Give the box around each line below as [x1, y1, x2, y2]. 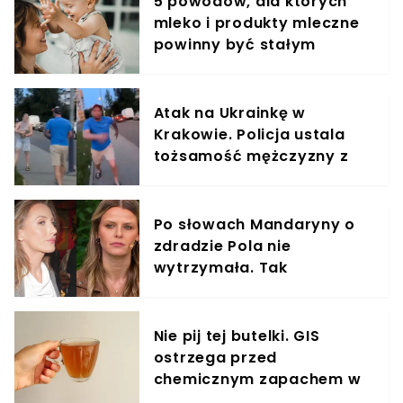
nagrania [153, 167, 227, 189]
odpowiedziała [153, 279, 273, 300]
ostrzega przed [153, 347, 278, 369]
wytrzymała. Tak [153, 257, 288, 279]
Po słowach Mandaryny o [153, 214, 356, 236]
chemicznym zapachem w [153, 369, 362, 390]
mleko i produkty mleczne [153, 13, 360, 34]
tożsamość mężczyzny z [153, 146, 349, 167]
